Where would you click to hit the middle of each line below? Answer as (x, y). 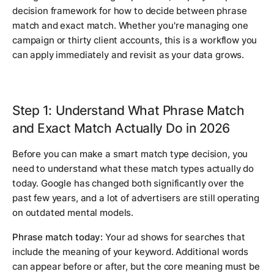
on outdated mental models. (73, 213)
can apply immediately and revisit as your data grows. (128, 55)
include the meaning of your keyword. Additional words (131, 252)
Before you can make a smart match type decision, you (130, 154)
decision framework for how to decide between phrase (130, 11)
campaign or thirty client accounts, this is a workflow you (135, 40)
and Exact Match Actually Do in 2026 (121, 128)
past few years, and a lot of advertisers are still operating (136, 198)
